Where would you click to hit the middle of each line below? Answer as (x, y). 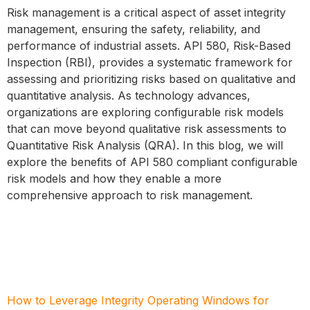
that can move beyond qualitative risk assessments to (147, 129)
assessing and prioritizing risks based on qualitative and (151, 79)
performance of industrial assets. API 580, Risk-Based (149, 46)
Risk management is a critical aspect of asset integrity (146, 13)
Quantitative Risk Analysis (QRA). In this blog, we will (145, 146)
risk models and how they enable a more (114, 179)
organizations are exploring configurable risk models (145, 112)
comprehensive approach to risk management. (130, 195)
